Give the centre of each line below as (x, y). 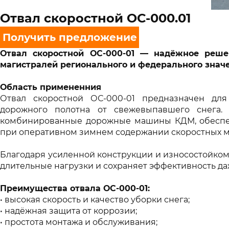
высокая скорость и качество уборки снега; (97, 200)
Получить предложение (70, 37)
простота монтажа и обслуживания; (81, 222)
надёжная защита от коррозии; (71, 211)
